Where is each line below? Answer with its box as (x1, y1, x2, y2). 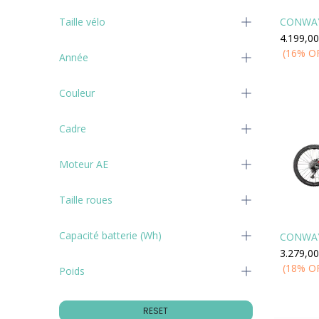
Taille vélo (58, 15, 105, 28)
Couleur (58, 86, 95, 100)
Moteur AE (58, 157, 108, 171)
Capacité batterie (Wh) (58, 229, 162, 242)
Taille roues (58, 193, 113, 206)
